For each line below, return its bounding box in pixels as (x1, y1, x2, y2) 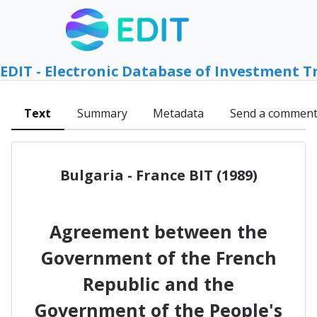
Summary (76, 105, 127, 122)
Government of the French (40, 245, 277, 270)
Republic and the (83, 271, 234, 296)
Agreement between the (50, 219, 267, 243)
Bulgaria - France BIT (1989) (59, 165, 258, 185)
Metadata (153, 105, 204, 122)
